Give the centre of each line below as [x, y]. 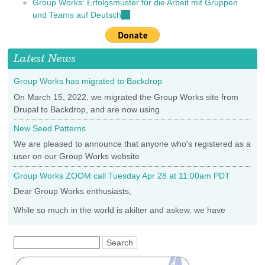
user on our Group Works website [77, 156]
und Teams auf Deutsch [77, 14]
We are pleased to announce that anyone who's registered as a [132, 144]
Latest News [45, 58]
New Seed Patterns [50, 129]
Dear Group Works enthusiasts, [73, 191]
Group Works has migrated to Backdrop [88, 81]
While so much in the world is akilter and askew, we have [120, 210]
